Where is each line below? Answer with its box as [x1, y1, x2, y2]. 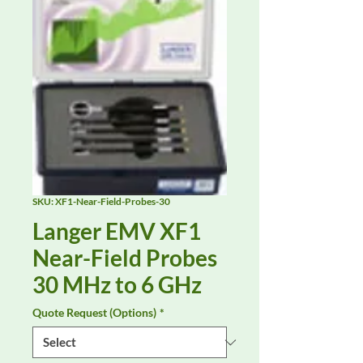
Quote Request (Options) [32, 305, 156, 320]
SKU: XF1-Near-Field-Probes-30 [32, 195, 170, 208]
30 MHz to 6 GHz [32, 271, 202, 299]
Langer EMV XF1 [32, 217, 201, 246]
